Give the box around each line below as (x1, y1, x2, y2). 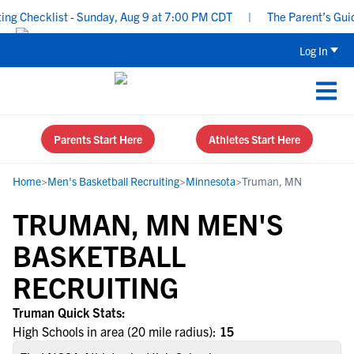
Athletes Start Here (209, 132, 300, 146)
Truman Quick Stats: (13, 304, 126, 320)
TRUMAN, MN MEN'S (13, 205, 284, 241)
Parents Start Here (54, 132, 142, 146)
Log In (299, 43, 328, 58)
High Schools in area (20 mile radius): (13, 323, 220, 339)
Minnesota (186, 174, 235, 188)
